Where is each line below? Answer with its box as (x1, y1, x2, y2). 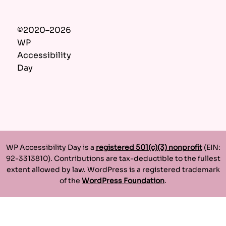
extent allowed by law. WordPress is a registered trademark (6, 165, 220, 175)
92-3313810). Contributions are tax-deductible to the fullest (6, 154, 220, 163)
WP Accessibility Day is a (6, 143, 96, 152)
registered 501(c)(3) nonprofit (95, 143, 202, 152)
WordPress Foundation (82, 176, 164, 186)
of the (60, 176, 82, 186)
